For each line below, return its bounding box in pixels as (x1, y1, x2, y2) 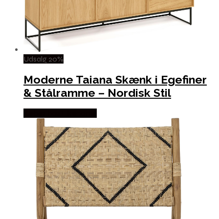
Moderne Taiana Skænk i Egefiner (23, 72, 207, 86)
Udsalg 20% (23, 54, 64, 64)
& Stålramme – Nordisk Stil (23, 86, 171, 99)
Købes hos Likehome (23, 108, 97, 118)
